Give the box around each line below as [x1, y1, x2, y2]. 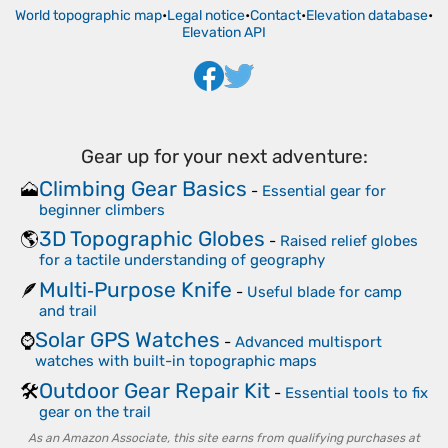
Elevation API [182, 24, 266, 42]
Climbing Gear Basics [39, 175, 247, 201]
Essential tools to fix [285, 383, 428, 402]
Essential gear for [262, 181, 386, 200]
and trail [39, 301, 97, 320]
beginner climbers [39, 200, 165, 219]
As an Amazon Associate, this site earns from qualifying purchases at [28, 431, 420, 446]
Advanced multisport [235, 333, 382, 352]
